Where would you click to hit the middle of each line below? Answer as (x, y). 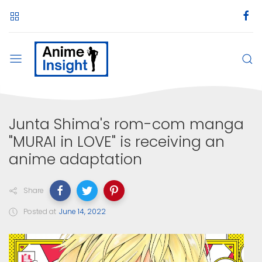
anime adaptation (75, 159)
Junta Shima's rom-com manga (126, 124)
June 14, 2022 (82, 211)
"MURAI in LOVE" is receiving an (117, 142)
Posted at (40, 211)
